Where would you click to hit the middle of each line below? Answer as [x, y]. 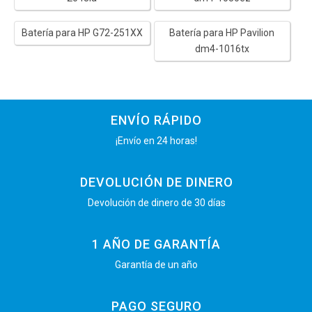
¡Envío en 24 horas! [156, 140]
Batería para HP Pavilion [222, 32]
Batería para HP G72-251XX [82, 32]
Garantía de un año [156, 264]
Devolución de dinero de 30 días [156, 202]
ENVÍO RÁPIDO [156, 120]
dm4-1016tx [222, 48]
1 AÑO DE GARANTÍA [156, 244]
